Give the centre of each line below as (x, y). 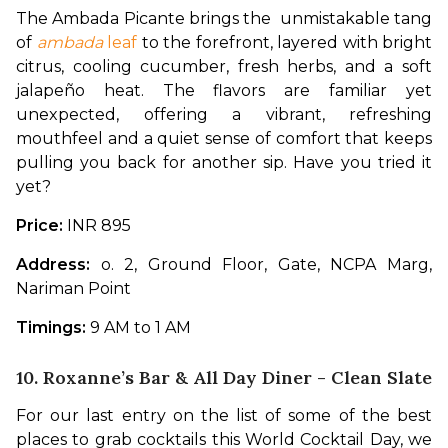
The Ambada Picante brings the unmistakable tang (224, 18)
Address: (58, 264)
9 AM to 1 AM (138, 327)
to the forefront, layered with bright (284, 42)
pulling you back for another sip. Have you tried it (224, 162)
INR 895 (97, 225)
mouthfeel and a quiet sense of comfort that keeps (224, 138)
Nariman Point (73, 288)
